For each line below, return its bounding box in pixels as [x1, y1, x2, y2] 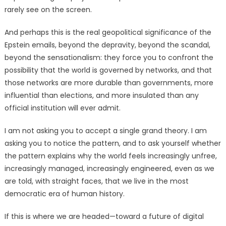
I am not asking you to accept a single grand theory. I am [4, 126, 207, 136]
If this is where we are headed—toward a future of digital [4, 211, 204, 222]
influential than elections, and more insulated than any [4, 90, 199, 101]
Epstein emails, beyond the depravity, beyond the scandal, [4, 40, 210, 50]
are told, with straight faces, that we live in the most [4, 176, 189, 187]
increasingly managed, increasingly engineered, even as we [4, 163, 214, 174]
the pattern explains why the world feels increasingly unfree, [4, 151, 217, 161]
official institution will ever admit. [4, 103, 121, 114]
